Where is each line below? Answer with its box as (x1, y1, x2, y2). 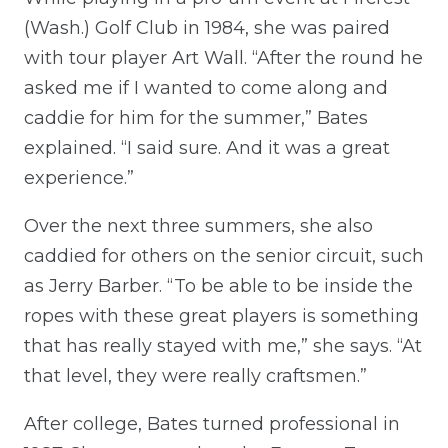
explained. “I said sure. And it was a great (24, 137, 390, 160)
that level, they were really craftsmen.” (24, 365, 367, 388)
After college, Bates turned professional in (24, 413, 400, 436)
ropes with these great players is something (24, 305, 419, 328)
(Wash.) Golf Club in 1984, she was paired (24, 17, 390, 40)
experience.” (24, 167, 134, 190)
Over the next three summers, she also (24, 215, 373, 238)
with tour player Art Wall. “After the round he (24, 47, 423, 70)
